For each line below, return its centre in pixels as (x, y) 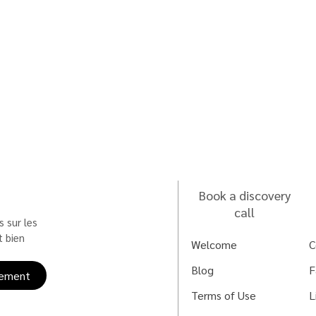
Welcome (214, 244)
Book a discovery (244, 195)
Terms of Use (223, 295)
